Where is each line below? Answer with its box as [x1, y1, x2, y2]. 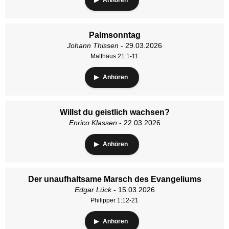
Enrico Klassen [68, 119, 117, 127]
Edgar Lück [74, 186, 111, 194]
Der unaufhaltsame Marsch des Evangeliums [28, 175, 201, 184]
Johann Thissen [67, 41, 119, 50]
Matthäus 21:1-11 [90, 53, 139, 60]
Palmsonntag [88, 31, 141, 39]
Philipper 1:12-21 [90, 197, 139, 204]
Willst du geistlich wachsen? [59, 108, 170, 117]
